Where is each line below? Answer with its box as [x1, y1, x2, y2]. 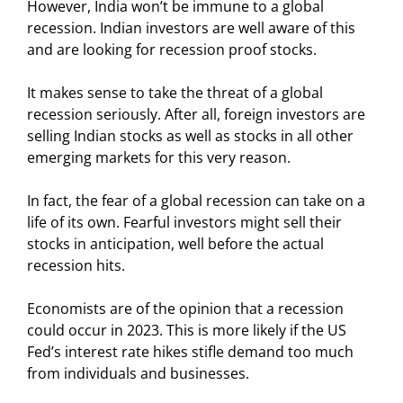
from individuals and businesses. [27, 363, 249, 383]
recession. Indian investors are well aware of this [27, 17, 355, 38]
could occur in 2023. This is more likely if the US [27, 319, 346, 340]
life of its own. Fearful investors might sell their [27, 211, 342, 232]
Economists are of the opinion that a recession [27, 298, 344, 318]
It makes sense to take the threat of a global [27, 82, 323, 103]
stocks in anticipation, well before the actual [27, 233, 324, 254]
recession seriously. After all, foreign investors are [27, 103, 365, 124]
